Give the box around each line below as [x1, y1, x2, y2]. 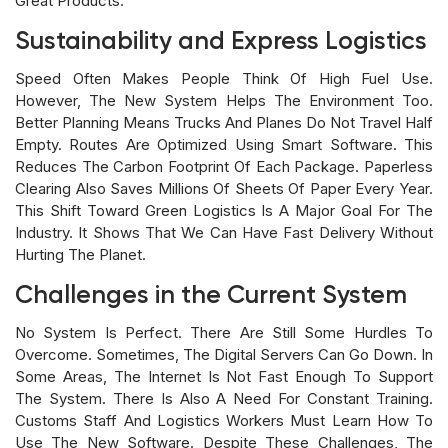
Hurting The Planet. [15, 244, 146, 264]
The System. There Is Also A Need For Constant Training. [15, 388, 433, 408]
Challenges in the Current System [15, 283, 407, 309]
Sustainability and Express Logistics [15, 29, 427, 55]
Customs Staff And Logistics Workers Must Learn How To [15, 410, 433, 430]
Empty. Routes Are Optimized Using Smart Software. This [15, 134, 433, 154]
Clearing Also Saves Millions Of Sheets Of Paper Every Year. [15, 178, 433, 198]
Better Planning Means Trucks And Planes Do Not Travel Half [15, 112, 433, 132]
